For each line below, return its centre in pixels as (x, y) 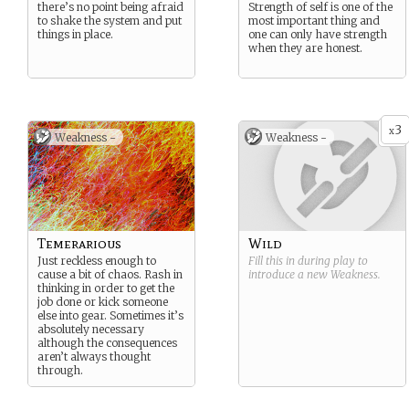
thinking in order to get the (106, 288)
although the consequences (107, 343)
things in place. (75, 34)
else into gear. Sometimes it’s (110, 315)
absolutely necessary (91, 329)
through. (60, 370)
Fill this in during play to (308, 261)
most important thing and (314, 21)
